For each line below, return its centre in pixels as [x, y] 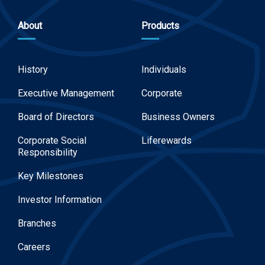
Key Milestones [51, 176]
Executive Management [66, 93]
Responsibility [48, 152]
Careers [34, 247]
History [33, 70]
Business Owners [178, 117]
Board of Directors [56, 117]
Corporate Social [52, 140]
